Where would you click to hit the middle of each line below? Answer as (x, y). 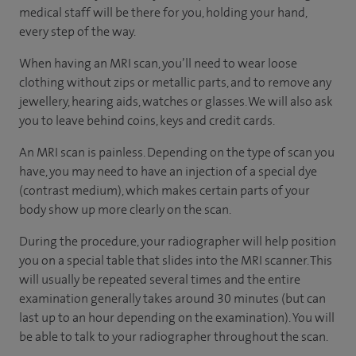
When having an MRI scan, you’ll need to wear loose (158, 63)
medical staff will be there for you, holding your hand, (163, 12)
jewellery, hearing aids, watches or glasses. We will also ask (176, 101)
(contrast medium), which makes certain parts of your (164, 190)
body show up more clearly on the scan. (125, 209)
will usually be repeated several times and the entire (160, 279)
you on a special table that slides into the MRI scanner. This (176, 260)
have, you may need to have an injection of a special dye (168, 171)
